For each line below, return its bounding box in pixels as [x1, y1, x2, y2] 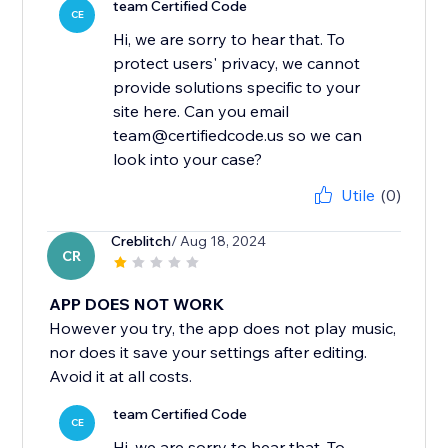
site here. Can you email [113, 101, 290, 122]
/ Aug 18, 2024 [171, 232, 267, 251]
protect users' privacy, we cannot [113, 53, 361, 74]
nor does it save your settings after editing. [49, 342, 368, 363]
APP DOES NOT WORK [49, 294, 225, 315]
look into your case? [113, 149, 263, 170]
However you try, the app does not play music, [49, 318, 397, 339]
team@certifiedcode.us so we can [113, 125, 363, 146]
